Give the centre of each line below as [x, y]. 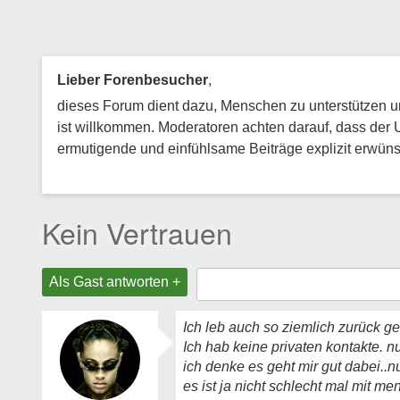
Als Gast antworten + [115, 282]
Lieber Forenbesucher [133, 80]
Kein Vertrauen [137, 232]
